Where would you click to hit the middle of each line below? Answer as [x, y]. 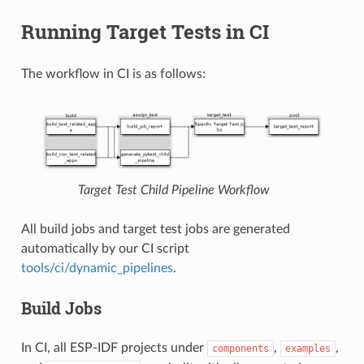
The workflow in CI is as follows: [113, 74]
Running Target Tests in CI [145, 31]
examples [308, 349]
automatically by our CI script [105, 249]
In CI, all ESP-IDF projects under [114, 348]
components [240, 349]
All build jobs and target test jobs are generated [155, 230]
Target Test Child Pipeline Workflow [174, 191]
